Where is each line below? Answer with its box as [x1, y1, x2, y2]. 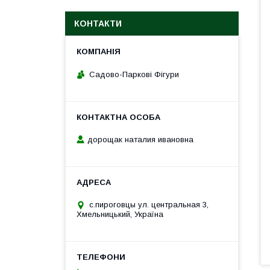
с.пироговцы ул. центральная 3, [89, 200, 209, 210]
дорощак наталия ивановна [87, 135, 193, 145]
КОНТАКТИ [74, 19, 122, 28]
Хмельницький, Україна [77, 210, 163, 219]
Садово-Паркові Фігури [89, 69, 179, 79]
